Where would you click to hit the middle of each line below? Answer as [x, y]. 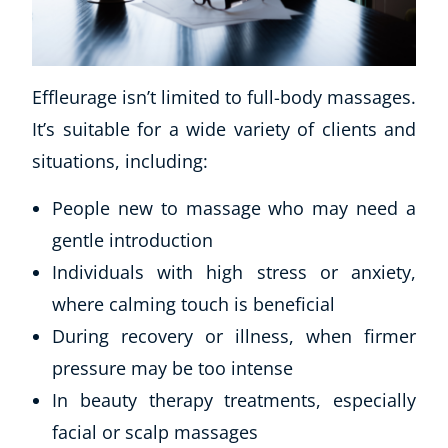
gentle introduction [132, 240]
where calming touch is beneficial [193, 304]
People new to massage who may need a [234, 208]
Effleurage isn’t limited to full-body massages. [224, 97]
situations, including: [120, 161]
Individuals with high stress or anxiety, [234, 272]
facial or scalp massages [155, 432]
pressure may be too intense [172, 368]
